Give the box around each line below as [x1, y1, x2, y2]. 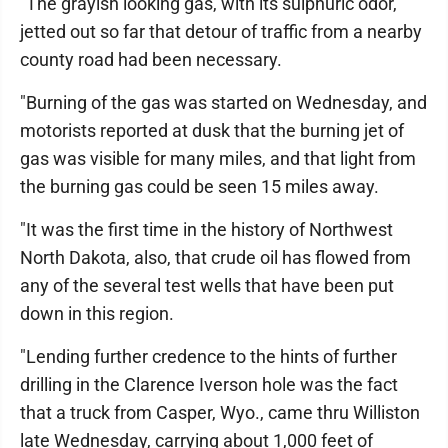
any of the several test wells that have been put [20, 275, 394, 297]
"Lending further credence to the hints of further [20, 346, 397, 368]
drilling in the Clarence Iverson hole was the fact [20, 374, 398, 396]
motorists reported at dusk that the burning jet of [20, 120, 404, 142]
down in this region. [20, 303, 174, 325]
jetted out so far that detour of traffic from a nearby [20, 21, 422, 43]
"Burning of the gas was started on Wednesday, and [20, 92, 427, 114]
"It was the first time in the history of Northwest [20, 219, 393, 241]
